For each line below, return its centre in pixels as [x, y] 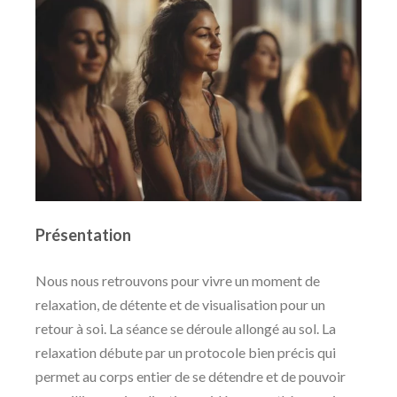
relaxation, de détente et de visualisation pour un [180, 305]
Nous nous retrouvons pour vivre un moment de [178, 281]
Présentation [83, 235]
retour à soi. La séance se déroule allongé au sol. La [186, 329]
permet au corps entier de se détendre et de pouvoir [191, 377]
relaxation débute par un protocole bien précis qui [186, 353]
